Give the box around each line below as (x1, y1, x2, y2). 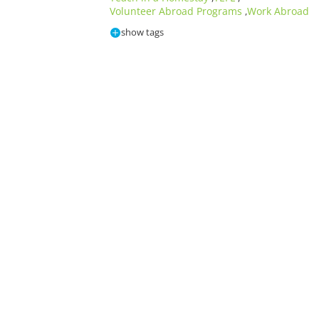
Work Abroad (247, 4, 309, 19)
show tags (121, 26, 164, 39)
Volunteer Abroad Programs (110, 4, 245, 19)
